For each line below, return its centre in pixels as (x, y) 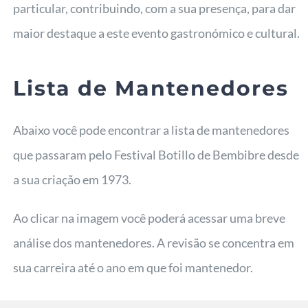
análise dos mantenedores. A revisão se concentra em (154, 242)
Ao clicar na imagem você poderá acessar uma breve (150, 218)
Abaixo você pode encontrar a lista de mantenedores (152, 130)
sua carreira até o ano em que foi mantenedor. (133, 267)
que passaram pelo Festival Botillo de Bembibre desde (156, 154)
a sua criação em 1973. (73, 179)
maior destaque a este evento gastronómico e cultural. (157, 33)
